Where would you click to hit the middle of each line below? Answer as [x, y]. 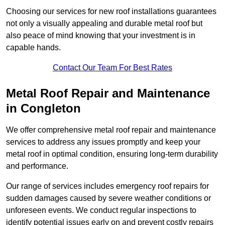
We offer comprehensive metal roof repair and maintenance [111, 130]
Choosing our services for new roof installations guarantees [111, 12]
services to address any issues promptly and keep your [103, 142]
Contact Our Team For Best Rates [113, 68]
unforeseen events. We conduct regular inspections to [101, 210]
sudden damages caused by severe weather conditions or [108, 198]
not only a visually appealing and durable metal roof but [104, 24]
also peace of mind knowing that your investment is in [101, 36]
